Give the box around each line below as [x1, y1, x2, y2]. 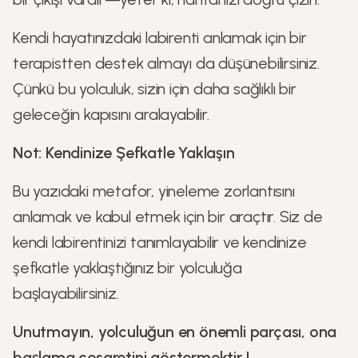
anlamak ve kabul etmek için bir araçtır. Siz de [13, 207, 323, 226]
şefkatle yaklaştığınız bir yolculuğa [13, 258, 242, 277]
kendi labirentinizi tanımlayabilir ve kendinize [13, 233, 307, 252]
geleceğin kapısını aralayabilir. [13, 105, 209, 124]
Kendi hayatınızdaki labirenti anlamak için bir [13, 28, 307, 47]
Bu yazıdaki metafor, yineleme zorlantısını [13, 181, 295, 201]
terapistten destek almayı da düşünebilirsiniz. [13, 54, 320, 73]
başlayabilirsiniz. [13, 284, 119, 303]
